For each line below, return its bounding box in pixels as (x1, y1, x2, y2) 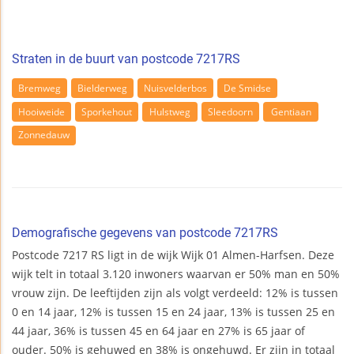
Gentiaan (270, 104, 311, 119)
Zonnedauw (18, 128, 70, 142)
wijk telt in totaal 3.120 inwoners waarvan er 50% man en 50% (12, 265, 340, 281)
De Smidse (224, 81, 271, 95)
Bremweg (18, 81, 61, 95)
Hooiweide (18, 104, 65, 119)
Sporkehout (81, 104, 132, 119)
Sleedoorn (208, 104, 253, 119)
